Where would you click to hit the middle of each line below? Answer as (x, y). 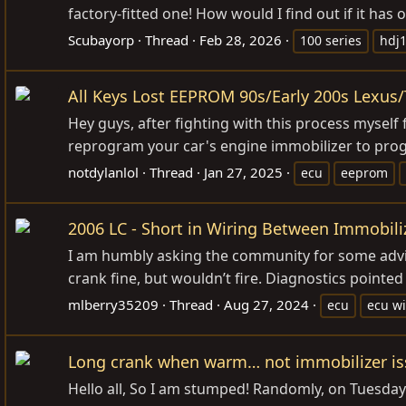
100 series (331, 41)
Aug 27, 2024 (266, 305)
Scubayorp (101, 40)
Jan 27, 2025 (243, 173)
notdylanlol (103, 173)
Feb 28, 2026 (241, 40)
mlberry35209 (113, 305)
